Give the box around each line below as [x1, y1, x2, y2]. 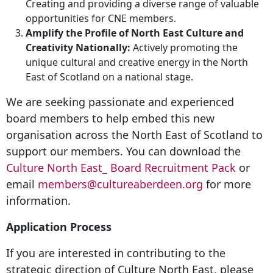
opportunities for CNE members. [26, 12, 176, 26]
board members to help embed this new [6, 111, 214, 126]
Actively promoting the [130, 41, 238, 55]
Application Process [6, 219, 112, 235]
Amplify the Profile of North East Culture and [26, 26, 244, 40]
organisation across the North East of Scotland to [6, 127, 263, 143]
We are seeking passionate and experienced [6, 94, 234, 110]
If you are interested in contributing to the [6, 246, 225, 261]
